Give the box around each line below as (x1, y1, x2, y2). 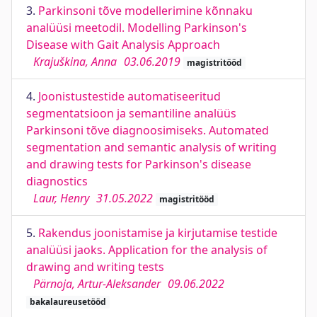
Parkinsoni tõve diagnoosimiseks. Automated (26, 122, 269, 138)
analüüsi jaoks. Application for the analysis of (26, 242, 267, 258)
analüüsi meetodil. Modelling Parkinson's (26, 20, 247, 35)
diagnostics (26, 173, 88, 189)
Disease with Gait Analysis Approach (26, 37, 220, 52)
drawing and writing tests (26, 259, 164, 275)
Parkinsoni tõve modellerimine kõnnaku (38, 3, 253, 18)
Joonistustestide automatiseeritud (38, 88, 221, 104)
